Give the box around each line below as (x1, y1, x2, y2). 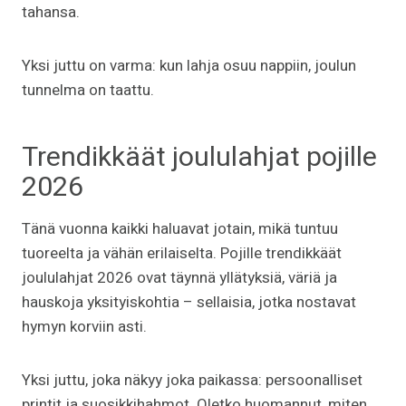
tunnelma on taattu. (22, 78, 154, 101)
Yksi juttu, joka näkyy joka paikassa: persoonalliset (22, 368, 362, 391)
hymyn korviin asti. (22, 314, 147, 338)
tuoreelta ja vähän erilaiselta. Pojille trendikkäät (22, 241, 342, 265)
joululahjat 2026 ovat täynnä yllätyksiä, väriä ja (22, 266, 337, 289)
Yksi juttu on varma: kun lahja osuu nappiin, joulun (22, 53, 356, 77)
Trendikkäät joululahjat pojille (22, 137, 377, 178)
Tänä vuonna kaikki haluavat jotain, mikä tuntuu (22, 217, 338, 240)
